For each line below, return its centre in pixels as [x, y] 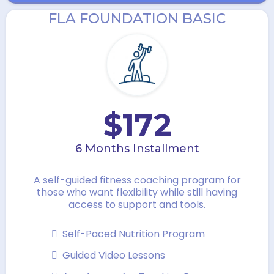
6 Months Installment [137, 148]
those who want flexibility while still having [137, 192]
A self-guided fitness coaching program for [137, 180]
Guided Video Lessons [114, 255]
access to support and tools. [137, 204]
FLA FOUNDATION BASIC [137, 19]
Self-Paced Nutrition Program [134, 234]
